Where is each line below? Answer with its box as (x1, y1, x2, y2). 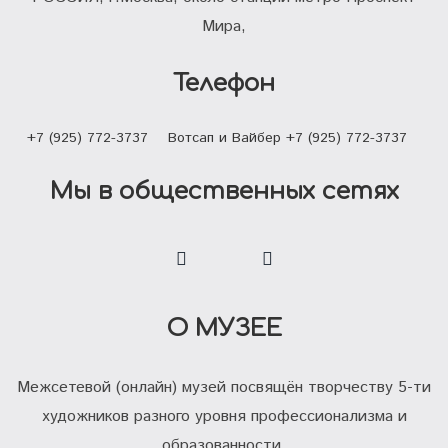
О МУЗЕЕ (166, 315, 282, 342)
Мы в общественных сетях (49, 178, 399, 205)
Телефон (173, 70, 275, 97)
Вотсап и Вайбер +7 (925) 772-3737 (167, 128, 407, 148)
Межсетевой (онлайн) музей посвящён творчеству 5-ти (17, 376, 431, 399)
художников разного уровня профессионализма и (41, 405, 407, 428)
